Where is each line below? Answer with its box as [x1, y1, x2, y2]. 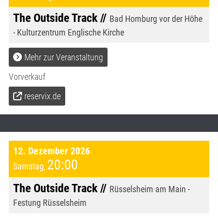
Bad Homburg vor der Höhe [109, 14, 202, 24]
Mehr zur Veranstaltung [24, 52, 103, 63]
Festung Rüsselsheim [13, 198, 87, 208]
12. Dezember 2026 [13, 145, 90, 157]
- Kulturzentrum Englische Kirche [13, 27, 124, 38]
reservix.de [24, 91, 61, 102]
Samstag [13, 161, 44, 172]
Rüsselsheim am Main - [109, 184, 190, 195]
